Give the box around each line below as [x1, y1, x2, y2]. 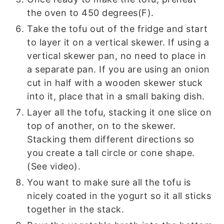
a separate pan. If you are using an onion [27, 64, 210, 75]
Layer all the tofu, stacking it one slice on [27, 107, 212, 118]
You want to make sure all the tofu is [27, 177, 191, 188]
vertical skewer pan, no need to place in [27, 50, 206, 61]
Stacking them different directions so [27, 134, 194, 145]
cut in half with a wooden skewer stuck [27, 77, 203, 88]
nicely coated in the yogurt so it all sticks [27, 190, 211, 201]
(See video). [27, 161, 81, 172]
